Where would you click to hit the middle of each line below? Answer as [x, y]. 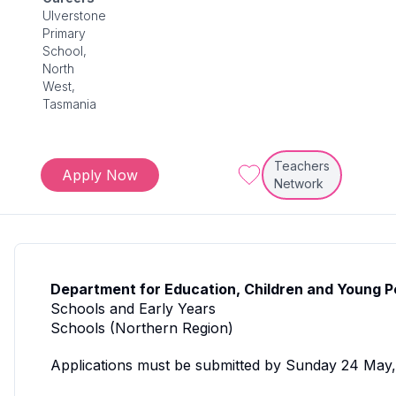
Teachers [302, 166]
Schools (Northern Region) [142, 328]
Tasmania [69, 104]
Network [299, 184]
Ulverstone [74, 16]
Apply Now [100, 175]
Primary [64, 34]
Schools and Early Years [133, 309]
